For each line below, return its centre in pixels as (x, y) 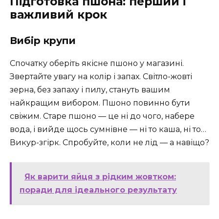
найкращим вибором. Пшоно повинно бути (100, 103)
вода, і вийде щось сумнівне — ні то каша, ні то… (108, 129)
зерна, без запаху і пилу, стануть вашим (90, 89)
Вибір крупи (43, 40)
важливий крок (58, 14)
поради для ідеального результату (98, 190)
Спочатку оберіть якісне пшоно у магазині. (97, 63)
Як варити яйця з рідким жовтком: (100, 177)
